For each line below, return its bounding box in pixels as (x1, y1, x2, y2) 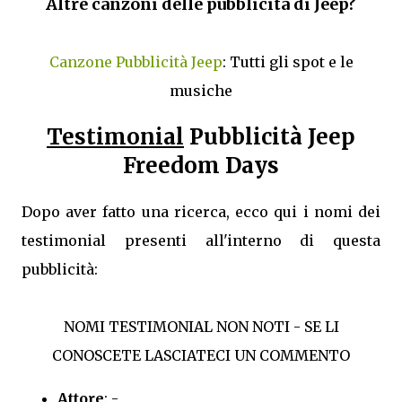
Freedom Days (123, 151, 279, 179)
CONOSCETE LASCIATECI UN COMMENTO (52, 346, 350, 365)
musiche (170, 81, 232, 100)
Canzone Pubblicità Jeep (48, 52, 223, 71)
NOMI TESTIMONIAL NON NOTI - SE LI (63, 318, 339, 336)
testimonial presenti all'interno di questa (22, 232, 380, 250)
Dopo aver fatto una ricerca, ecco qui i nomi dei (22, 203, 380, 222)
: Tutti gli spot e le (222, 52, 354, 71)
